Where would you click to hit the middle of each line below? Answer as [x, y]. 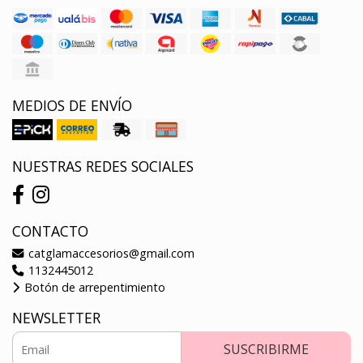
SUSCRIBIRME [266, 349]
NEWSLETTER [56, 317]
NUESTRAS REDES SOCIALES [103, 166]
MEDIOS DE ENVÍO [72, 105]
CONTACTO [50, 231]
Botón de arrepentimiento [93, 287]
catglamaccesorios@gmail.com [110, 253]
